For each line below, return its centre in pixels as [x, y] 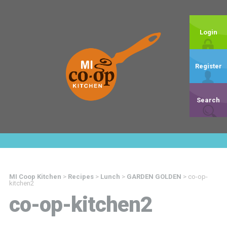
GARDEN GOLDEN [154, 176]
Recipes [81, 176]
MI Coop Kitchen [35, 176]
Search [208, 100]
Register [208, 66]
